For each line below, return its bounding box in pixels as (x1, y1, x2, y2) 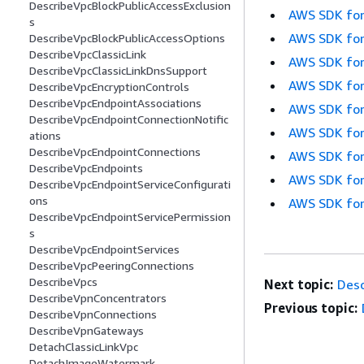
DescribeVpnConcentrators (29, 291, 167, 305)
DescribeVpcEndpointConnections (29, 145, 201, 159)
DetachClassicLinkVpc (29, 340, 138, 354)
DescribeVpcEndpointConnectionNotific (29, 112, 228, 127)
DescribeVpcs (29, 275, 97, 289)
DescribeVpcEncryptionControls (29, 80, 189, 94)
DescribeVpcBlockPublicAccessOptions (29, 31, 225, 45)
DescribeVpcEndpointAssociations (29, 96, 201, 110)
